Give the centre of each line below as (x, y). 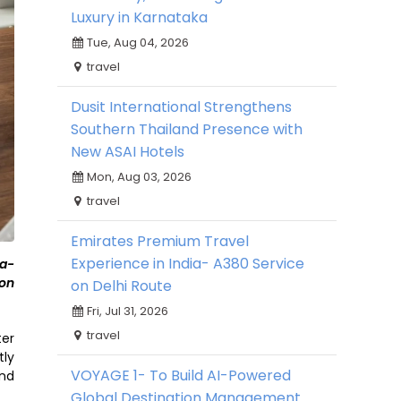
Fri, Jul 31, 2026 (126, 311)
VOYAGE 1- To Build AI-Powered (181, 375)
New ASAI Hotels (128, 152)
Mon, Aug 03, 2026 (138, 177)
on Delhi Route (121, 286)
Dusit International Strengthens (181, 107)
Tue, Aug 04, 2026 (137, 43)
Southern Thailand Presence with (187, 129)
